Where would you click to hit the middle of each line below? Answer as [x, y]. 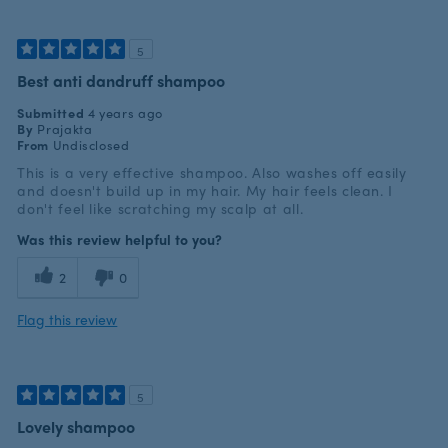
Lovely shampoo [76, 426]
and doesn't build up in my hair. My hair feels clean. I [205, 190]
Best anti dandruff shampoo [121, 80]
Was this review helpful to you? [120, 239]
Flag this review [67, 319]
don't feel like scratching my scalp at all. [160, 208]
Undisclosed [91, 145]
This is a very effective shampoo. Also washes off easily [212, 172]
